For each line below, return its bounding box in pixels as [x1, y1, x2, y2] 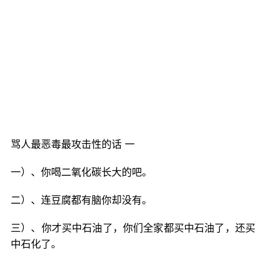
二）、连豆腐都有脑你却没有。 [11, 194, 152, 206]
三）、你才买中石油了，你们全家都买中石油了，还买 [11, 222, 255, 234]
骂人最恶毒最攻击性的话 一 [11, 138, 135, 150]
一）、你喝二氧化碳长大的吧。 [11, 166, 152, 178]
